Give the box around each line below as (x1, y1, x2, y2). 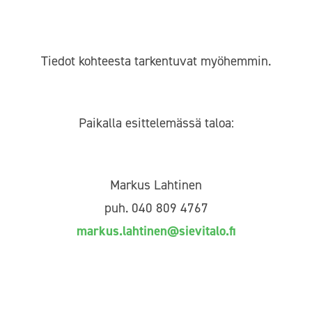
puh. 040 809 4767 (104, 198, 208, 217)
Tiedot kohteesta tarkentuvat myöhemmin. (41, 52, 271, 70)
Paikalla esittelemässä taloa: (78, 114, 234, 132)
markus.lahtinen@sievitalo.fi (77, 221, 235, 240)
